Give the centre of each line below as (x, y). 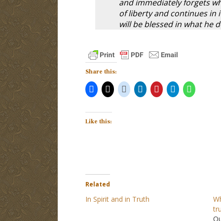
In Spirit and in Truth (117, 199)
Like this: (98, 121)
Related (97, 184)
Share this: (101, 72)
